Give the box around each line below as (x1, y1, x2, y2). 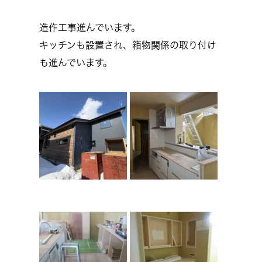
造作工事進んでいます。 (39, 23, 140, 32)
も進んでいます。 (39, 58, 112, 67)
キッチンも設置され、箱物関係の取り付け (39, 40, 216, 50)
